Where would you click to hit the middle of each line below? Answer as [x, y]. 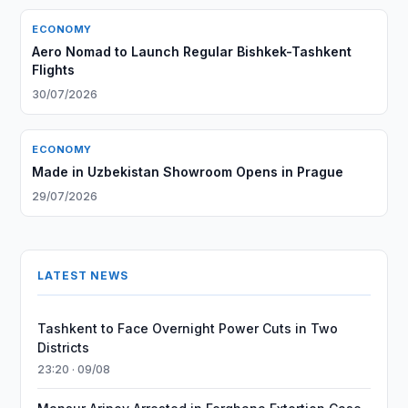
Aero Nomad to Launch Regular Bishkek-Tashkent [193, 51]
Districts [64, 347]
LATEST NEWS [83, 275]
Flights [54, 70]
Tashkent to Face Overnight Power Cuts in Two [188, 328]
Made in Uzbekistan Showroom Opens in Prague [188, 172]
